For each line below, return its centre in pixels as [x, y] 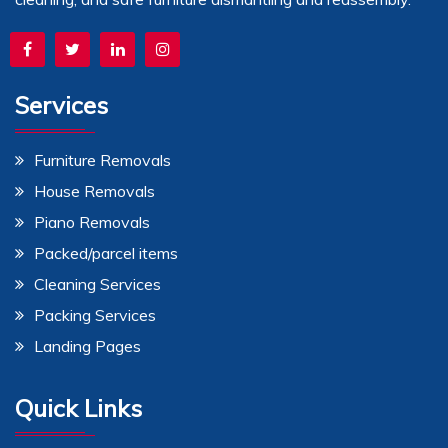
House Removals [94, 190]
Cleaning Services [97, 283]
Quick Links [78, 407]
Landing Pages [87, 345]
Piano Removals [92, 221]
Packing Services [95, 314]
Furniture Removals [102, 159]
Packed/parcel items [106, 252]
